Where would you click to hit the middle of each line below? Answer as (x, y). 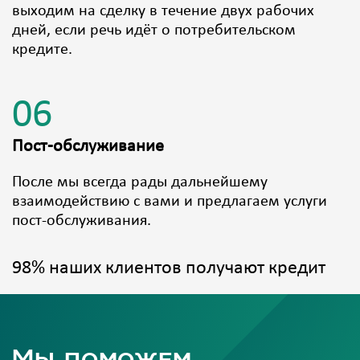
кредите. (42, 50)
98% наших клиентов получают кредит (169, 269)
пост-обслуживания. (82, 221)
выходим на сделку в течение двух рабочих (163, 12)
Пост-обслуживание (88, 147)
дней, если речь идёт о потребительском (154, 31)
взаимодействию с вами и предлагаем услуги (170, 202)
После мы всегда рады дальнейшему (140, 183)
